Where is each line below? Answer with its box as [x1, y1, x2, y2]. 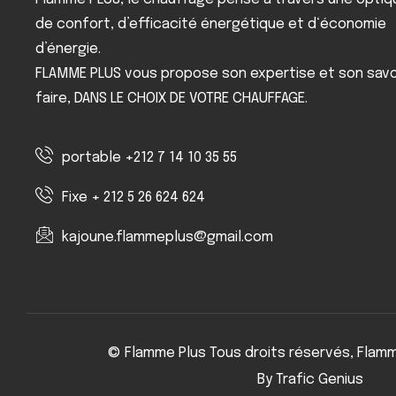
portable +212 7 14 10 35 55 [62, 150, 237, 166]
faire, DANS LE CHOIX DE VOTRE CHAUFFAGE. [35, 91, 308, 107]
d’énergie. [35, 42, 101, 57]
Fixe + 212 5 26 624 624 [62, 190, 205, 206]
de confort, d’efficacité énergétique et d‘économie [35, 17, 386, 33]
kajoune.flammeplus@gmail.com [62, 230, 273, 246]
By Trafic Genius [257, 372, 363, 388]
